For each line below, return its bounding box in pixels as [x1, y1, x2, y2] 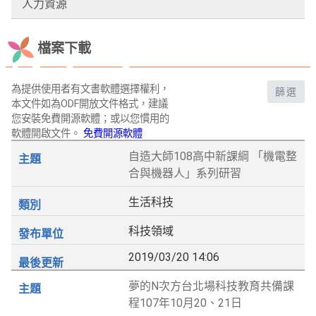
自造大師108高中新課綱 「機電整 [128, 150, 298, 164]
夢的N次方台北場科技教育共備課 [128, 279, 295, 293]
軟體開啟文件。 [11, 128, 83, 140]
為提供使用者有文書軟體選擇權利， [11, 83, 169, 96]
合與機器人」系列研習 [128, 166, 242, 181]
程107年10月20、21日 [128, 296, 243, 310]
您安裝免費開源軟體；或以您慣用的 [11, 113, 169, 126]
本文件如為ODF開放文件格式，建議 [11, 98, 168, 111]
